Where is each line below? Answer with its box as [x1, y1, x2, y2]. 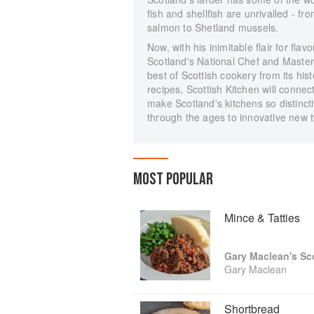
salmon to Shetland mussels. [147, 20, 279, 34]
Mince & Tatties [224, 209, 300, 226]
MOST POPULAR [133, 168, 213, 189]
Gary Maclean [224, 261, 287, 276]
